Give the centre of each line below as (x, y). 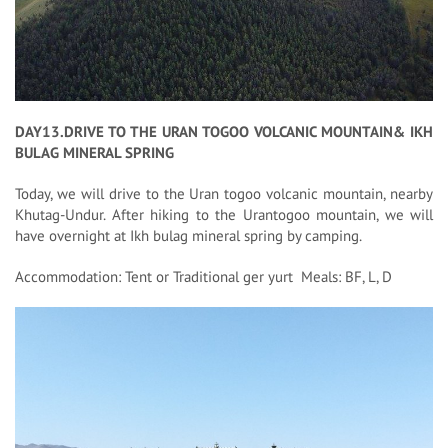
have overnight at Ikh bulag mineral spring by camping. (188, 235)
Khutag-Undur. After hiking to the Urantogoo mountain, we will (224, 214)
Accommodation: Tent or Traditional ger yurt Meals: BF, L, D (203, 276)
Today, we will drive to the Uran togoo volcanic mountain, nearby (224, 193)
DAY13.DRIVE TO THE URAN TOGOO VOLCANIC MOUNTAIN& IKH (224, 131)
